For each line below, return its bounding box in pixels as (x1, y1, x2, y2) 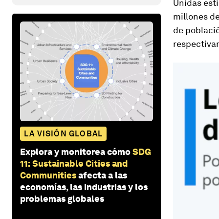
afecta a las (78, 170, 127, 180)
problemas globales (20, 193, 104, 204)
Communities (20, 170, 76, 180)
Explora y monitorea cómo (20, 146, 131, 157)
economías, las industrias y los (20, 181, 148, 192)
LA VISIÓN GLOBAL (24, 129, 103, 138)
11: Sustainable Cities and (20, 158, 128, 169)
